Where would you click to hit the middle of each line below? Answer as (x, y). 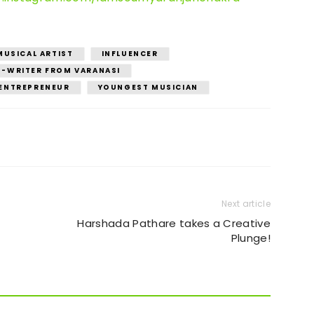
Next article (246, 204)
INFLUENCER (130, 54)
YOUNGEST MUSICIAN (148, 87)
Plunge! (251, 238)
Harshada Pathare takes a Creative (174, 223)
